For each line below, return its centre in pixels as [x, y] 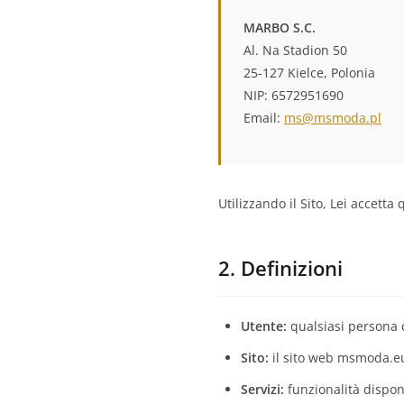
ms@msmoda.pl [333, 118]
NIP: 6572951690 [294, 95]
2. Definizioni [280, 268]
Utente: [264, 326]
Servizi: [262, 389]
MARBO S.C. [280, 28]
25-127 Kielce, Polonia [309, 73]
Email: [264, 118]
